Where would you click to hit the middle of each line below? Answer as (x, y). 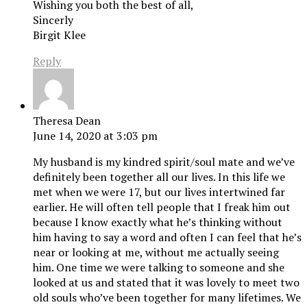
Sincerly (53, 20)
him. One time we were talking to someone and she (159, 268)
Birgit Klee (59, 35)
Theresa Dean (67, 121)
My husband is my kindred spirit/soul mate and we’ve (164, 162)
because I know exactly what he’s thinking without (158, 222)
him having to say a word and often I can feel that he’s (167, 237)
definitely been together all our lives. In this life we (159, 177)
